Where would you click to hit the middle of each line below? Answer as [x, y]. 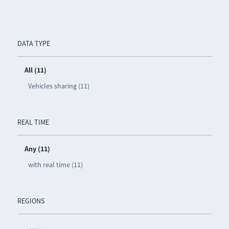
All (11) [35, 70]
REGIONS [31, 201]
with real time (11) [55, 165]
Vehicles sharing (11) [59, 86]
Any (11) [37, 149]
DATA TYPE [33, 44]
